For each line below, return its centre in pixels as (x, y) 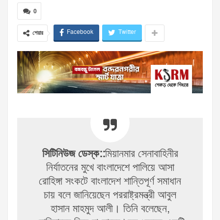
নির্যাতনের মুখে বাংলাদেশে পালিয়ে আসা (110, 168)
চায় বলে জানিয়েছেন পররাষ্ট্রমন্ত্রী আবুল (110, 195)
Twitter (127, 32)
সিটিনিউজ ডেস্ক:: (73, 154)
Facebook (80, 32)
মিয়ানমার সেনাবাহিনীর (141, 154)
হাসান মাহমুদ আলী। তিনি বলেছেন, (110, 209)
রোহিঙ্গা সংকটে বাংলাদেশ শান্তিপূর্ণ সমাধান (110, 182)
